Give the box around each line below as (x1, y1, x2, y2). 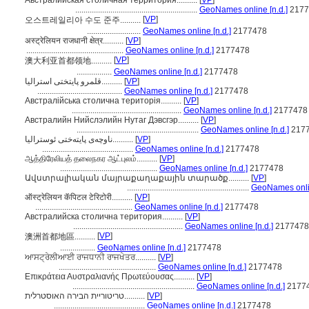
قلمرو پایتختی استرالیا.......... (101, 77, 124, 86)
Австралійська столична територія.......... (25, 96, 183, 106)
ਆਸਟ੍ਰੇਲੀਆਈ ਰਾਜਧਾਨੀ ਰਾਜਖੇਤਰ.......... (25, 252, 158, 262)
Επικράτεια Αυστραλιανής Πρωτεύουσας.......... (25, 272, 197, 281)
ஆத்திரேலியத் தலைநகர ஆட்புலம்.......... (25, 154, 159, 163)
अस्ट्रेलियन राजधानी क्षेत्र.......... (25, 36, 126, 46)
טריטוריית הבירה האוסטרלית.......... (124, 291, 147, 301)
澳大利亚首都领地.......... (25, 56, 114, 66)
